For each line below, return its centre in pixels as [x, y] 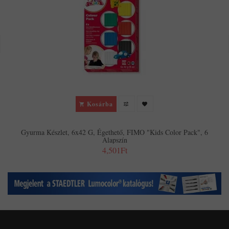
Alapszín [114, 140]
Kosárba [100, 104]
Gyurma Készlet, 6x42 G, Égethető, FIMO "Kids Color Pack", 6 [114, 132]
